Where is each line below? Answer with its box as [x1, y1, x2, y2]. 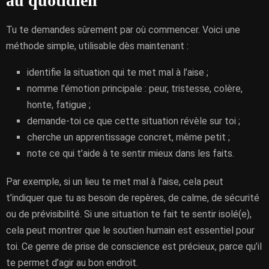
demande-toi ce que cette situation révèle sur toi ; [27, 115, 240, 127]
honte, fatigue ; [27, 99, 91, 110]
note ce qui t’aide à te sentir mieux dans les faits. [27, 148, 234, 159]
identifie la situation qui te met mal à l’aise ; [27, 67, 208, 78]
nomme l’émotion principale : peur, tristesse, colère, [27, 83, 243, 94]
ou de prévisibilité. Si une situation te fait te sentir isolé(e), [6, 208, 252, 220]
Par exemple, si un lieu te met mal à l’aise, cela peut [6, 176, 223, 187]
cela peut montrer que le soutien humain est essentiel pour [6, 225, 255, 236]
